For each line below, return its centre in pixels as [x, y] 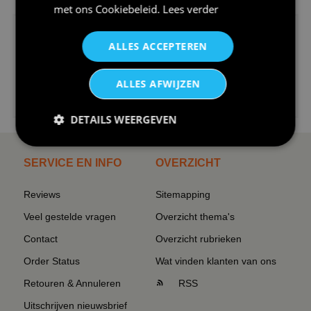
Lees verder [191, 9]
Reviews [42, 194]
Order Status [52, 261]
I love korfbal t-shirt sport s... [155, 106]
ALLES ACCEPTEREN [158, 46]
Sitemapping [183, 194]
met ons [75, 9]
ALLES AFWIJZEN [158, 84]
